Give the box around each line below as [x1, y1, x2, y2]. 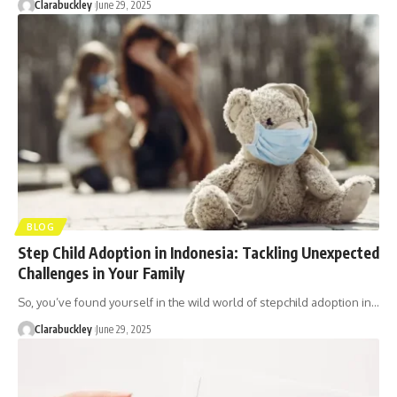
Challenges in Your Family [18, 263, 184, 284]
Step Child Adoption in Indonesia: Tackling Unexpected [18, 243, 379, 263]
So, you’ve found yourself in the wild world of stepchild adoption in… [18, 295, 379, 310]
